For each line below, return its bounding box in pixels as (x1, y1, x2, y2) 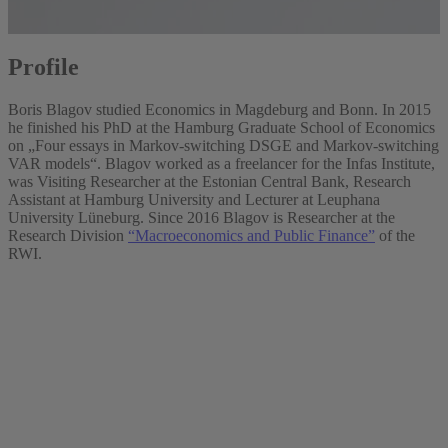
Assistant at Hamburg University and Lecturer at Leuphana (8, 190, 380, 208)
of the (375, 226, 415, 244)
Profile (8, 53, 79, 80)
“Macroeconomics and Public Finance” (128, 226, 375, 244)
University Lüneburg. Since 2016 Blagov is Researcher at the (8, 208, 395, 226)
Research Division (8, 226, 128, 244)
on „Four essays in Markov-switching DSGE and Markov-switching (8, 136, 439, 154)
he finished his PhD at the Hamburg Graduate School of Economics (8, 118, 435, 136)
